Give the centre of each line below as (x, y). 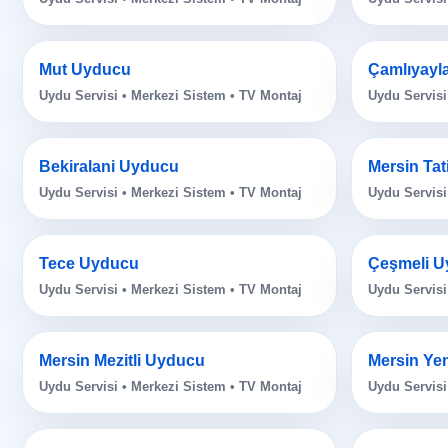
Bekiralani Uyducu (109, 167)
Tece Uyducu (89, 264)
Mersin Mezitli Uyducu (122, 361)
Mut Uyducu (85, 70)
